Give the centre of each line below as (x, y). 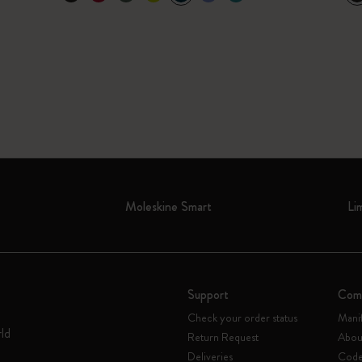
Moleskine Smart (169, 206)
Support (208, 295)
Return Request (223, 337)
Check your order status (242, 318)
